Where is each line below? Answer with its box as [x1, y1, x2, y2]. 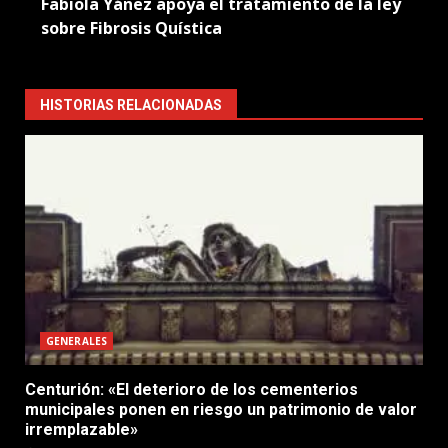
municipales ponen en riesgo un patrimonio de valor [25, 400, 417, 420]
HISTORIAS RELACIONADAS [40, 97, 222, 114]
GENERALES [46, 334, 107, 349]
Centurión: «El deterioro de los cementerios [25, 380, 358, 400]
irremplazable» [25, 420, 138, 440]
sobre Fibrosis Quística [41, 17, 222, 40]
